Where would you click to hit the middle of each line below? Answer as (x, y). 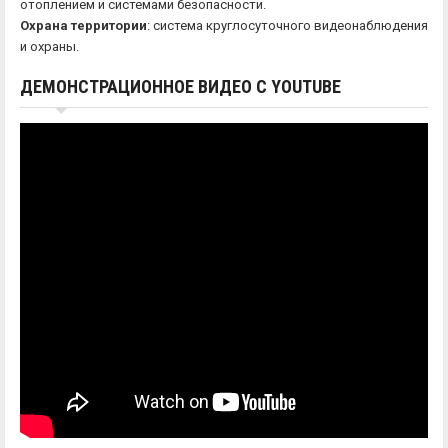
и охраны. (49, 47)
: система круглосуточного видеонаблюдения (287, 26)
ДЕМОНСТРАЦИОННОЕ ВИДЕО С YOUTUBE (180, 87)
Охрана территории (83, 26)
